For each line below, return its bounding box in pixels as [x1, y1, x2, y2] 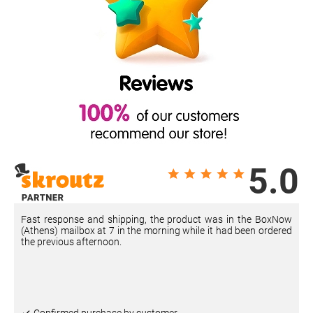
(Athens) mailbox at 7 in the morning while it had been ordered [21, 224, 292, 236]
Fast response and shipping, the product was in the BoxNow [21, 213, 292, 225]
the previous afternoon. [21, 235, 122, 247]
